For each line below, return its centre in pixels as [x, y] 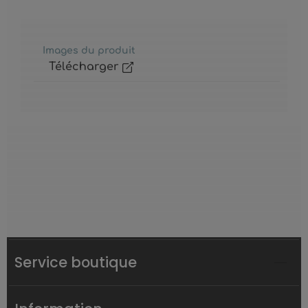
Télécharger [85, 67]
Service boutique [76, 263]
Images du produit [89, 51]
